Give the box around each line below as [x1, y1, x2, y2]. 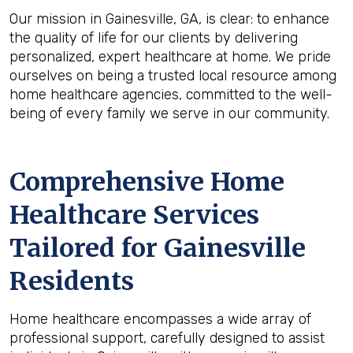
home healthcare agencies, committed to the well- [9, 86, 333, 103]
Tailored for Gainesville [9, 232, 306, 264]
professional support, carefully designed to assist [9, 329, 325, 347]
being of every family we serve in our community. [9, 105, 329, 122]
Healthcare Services [9, 199, 259, 231]
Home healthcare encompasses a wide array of [9, 310, 311, 328]
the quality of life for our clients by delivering [9, 29, 298, 46]
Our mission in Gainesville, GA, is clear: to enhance [9, 10, 329, 28]
